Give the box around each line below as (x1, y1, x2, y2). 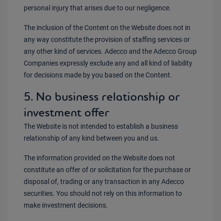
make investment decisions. (24, 201, 108, 209)
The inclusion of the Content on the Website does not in (24, 24, 190, 32)
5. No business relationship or (24, 89, 180, 104)
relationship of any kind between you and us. (24, 134, 159, 142)
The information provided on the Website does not (24, 154, 175, 162)
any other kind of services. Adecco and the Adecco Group (24, 47, 197, 55)
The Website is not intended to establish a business (24, 122, 178, 130)
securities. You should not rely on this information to (24, 189, 182, 197)
